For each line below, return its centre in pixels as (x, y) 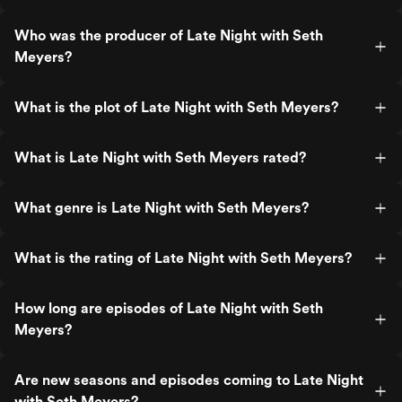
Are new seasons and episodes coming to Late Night (189, 380)
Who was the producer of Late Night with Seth (169, 35)
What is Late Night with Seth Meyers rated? (160, 157)
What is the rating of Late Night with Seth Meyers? (183, 258)
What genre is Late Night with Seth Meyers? (162, 208)
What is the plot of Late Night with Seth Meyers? (176, 107)
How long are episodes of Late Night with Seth (169, 308)
